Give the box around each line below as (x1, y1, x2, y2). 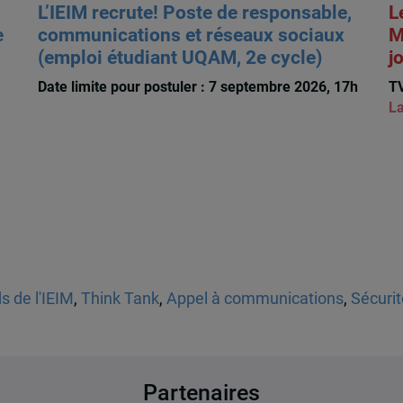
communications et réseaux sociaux (37, 23, 345, 46)
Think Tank (80, 290, 159, 309)
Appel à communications (166, 290, 344, 309)
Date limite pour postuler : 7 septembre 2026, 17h (37, 78, 358, 96)
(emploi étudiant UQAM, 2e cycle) (37, 46, 322, 68)
